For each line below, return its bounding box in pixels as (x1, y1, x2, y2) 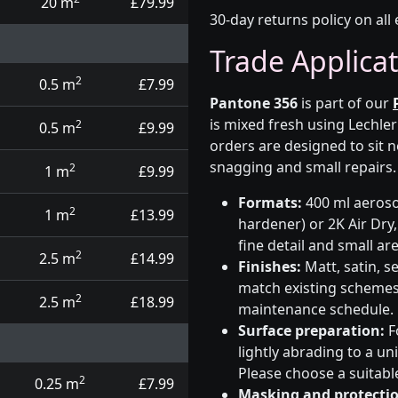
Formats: (238, 193, 302, 212)
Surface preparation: (238, 321, 385, 340)
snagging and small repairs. (210, 157, 396, 177)
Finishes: (238, 257, 301, 276)
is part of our (298, 93, 393, 113)
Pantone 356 (210, 93, 298, 113)
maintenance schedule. (238, 299, 394, 319)
